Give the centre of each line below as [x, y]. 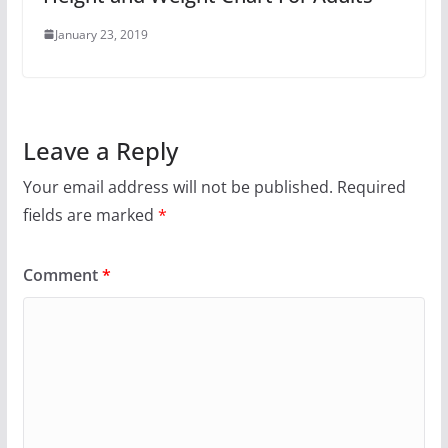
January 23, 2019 [101, 34]
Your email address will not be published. [177, 186]
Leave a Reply [100, 150]
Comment [62, 274]
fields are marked [90, 214]
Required [371, 186]
